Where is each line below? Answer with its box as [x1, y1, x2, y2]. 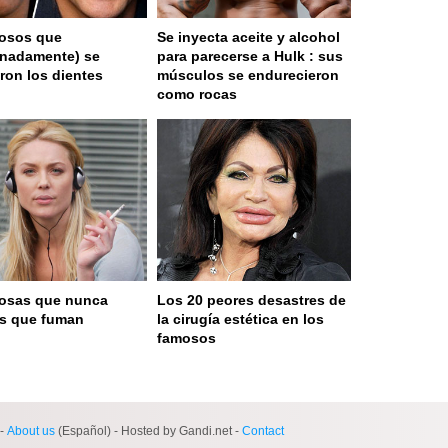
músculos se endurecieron [157, 67, 339, 84]
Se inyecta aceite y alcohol [157, 29, 340, 46]
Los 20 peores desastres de [157, 291, 346, 308]
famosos [157, 329, 216, 346]
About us [7, 423, 55, 438]
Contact [242, 423, 284, 438]
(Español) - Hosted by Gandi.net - [55, 423, 242, 438]
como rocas [157, 86, 237, 103]
